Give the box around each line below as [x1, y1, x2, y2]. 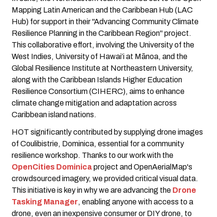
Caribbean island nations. [12, 110, 96, 119]
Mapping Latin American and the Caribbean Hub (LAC [12, 6, 193, 15]
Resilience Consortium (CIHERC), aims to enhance [12, 87, 185, 96]
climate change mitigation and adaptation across [12, 99, 177, 108]
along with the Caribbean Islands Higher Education [12, 76, 182, 84]
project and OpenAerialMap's [92, 162, 192, 171]
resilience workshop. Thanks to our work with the [12, 151, 173, 159]
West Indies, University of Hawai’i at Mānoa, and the [12, 52, 187, 61]
